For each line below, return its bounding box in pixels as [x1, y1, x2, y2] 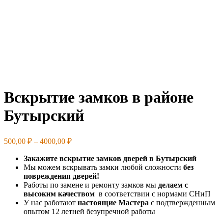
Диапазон [71, 135, 104, 143]
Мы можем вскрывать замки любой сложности [24, 163, 183, 171]
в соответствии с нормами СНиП [95, 189, 211, 198]
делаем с [158, 180, 188, 189]
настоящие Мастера [78, 198, 149, 207]
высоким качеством [24, 189, 95, 198]
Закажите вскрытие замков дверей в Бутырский [24, 154, 196, 163]
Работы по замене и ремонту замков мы [24, 180, 158, 189]
